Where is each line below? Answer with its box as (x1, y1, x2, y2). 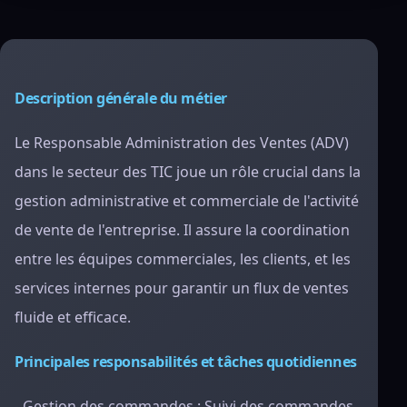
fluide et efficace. (15, 307, 131, 327)
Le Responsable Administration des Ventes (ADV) (15, 133, 349, 153)
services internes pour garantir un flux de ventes (15, 278, 349, 298)
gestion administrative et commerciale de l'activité (15, 191, 359, 211)
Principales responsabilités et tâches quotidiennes (15, 352, 357, 372)
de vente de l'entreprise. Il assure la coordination (15, 220, 350, 240)
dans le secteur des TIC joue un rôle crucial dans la (15, 162, 361, 182)
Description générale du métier (15, 88, 227, 108)
